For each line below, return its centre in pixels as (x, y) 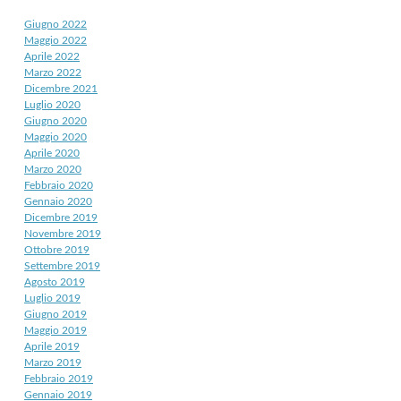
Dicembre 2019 (61, 217)
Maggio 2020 (55, 137)
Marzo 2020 (53, 169)
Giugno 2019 (55, 314)
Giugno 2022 (55, 24)
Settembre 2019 (62, 265)
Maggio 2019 (55, 330)
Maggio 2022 (55, 40)
